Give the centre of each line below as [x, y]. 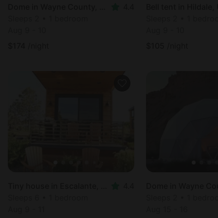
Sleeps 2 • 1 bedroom [48, 18]
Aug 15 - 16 [167, 209]
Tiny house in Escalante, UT [104, 186]
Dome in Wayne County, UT [102, 7]
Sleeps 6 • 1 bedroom [48, 198]
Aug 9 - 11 [26, 209]
